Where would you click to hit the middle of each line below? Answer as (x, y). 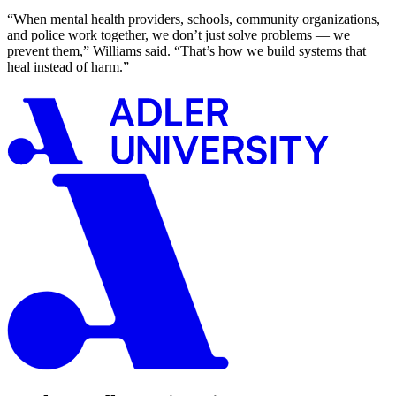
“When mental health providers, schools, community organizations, (194, 19)
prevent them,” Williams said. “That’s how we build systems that (187, 50)
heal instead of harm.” (68, 66)
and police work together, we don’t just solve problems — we (179, 34)
